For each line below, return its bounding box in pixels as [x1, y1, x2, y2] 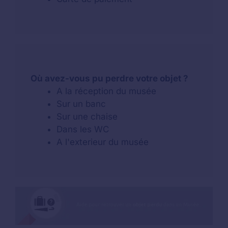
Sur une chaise [56, 111, 118, 122]
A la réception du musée [56, 85, 156, 96]
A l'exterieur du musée [56, 136, 149, 147]
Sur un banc [56, 98, 106, 109]
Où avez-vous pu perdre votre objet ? [31, 73, 188, 83]
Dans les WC [56, 124, 109, 134]
